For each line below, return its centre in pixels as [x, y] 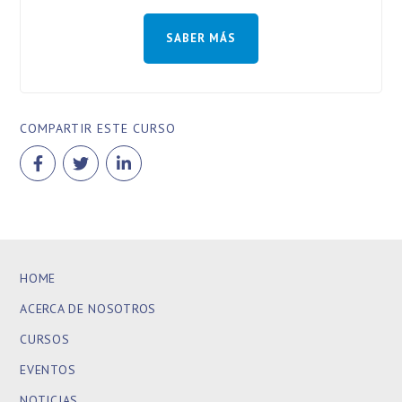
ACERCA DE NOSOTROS [88, 309]
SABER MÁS [201, 38]
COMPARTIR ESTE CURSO [98, 128]
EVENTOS [48, 370]
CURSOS [45, 339]
